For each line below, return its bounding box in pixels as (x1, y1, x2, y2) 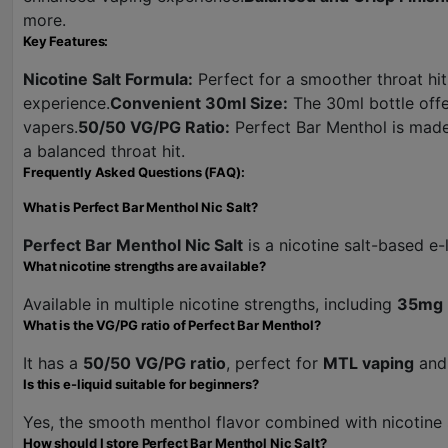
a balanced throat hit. (23, 141, 185, 161)
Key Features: (23, 33, 109, 49)
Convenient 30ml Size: (110, 93, 288, 113)
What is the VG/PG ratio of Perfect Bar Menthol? (23, 317, 321, 333)
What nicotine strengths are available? (23, 258, 267, 274)
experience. (23, 93, 110, 113)
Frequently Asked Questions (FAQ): (23, 164, 245, 180)
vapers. (23, 117, 78, 137)
